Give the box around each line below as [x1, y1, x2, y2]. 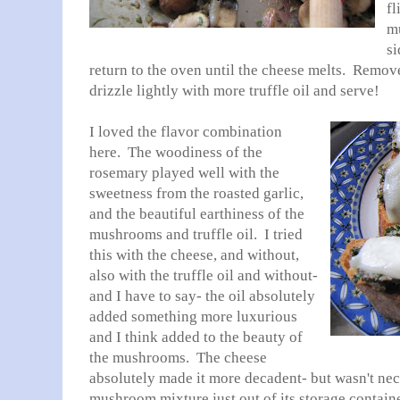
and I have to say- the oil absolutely [89, 287, 315, 304]
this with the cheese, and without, [89, 246, 299, 263]
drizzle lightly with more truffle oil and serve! [89, 82, 379, 99]
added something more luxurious [89, 308, 297, 325]
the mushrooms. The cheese [89, 349, 267, 366]
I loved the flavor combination [89, 123, 282, 140]
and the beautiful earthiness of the [89, 205, 304, 222]
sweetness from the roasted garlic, [89, 185, 304, 202]
